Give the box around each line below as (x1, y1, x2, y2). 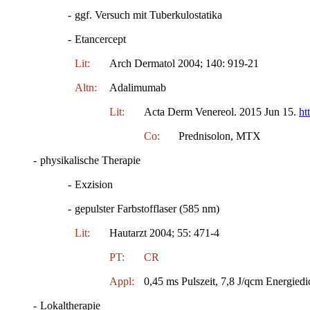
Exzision (75, 178, 113, 190)
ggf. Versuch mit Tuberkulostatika (75, 8, 222, 21)
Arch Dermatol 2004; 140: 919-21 (109, 57, 259, 69)
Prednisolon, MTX (179, 129, 261, 142)
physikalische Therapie (40, 154, 140, 166)
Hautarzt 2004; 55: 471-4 (109, 226, 219, 239)
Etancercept (75, 33, 126, 45)
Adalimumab (109, 81, 166, 93)
